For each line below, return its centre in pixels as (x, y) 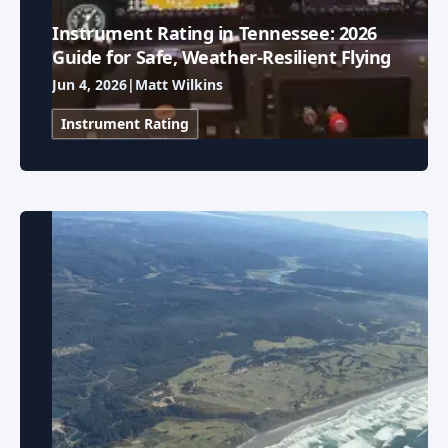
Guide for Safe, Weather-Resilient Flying (221, 57)
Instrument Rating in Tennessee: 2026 (214, 33)
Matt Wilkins (179, 85)
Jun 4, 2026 (89, 85)
